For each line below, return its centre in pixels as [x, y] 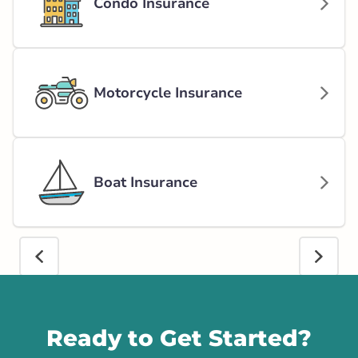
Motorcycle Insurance [168, 93]
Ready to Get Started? [179, 338]
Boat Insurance [146, 182]
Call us [100, 296]
